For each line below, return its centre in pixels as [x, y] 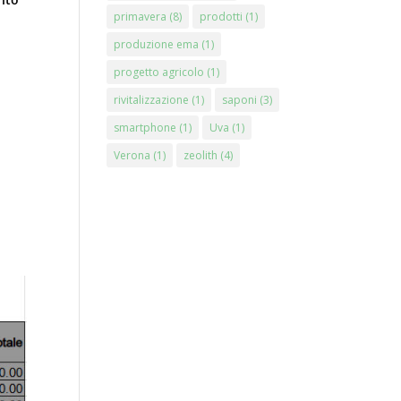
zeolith [201, 155]
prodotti [222, 17]
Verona [132, 155]
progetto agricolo [159, 72]
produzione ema [157, 44]
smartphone [145, 128]
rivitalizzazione [152, 100]
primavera [141, 17]
